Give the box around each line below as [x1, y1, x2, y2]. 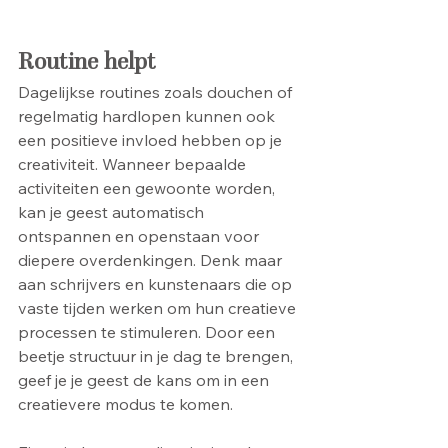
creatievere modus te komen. [18, 393, 233, 414]
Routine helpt [18, 45, 156, 76]
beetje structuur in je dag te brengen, [18, 345, 297, 366]
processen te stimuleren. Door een [18, 321, 279, 342]
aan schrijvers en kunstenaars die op [18, 273, 296, 294]
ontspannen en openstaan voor [18, 225, 263, 246]
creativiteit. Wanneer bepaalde [18, 153, 250, 174]
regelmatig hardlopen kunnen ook [18, 105, 279, 126]
